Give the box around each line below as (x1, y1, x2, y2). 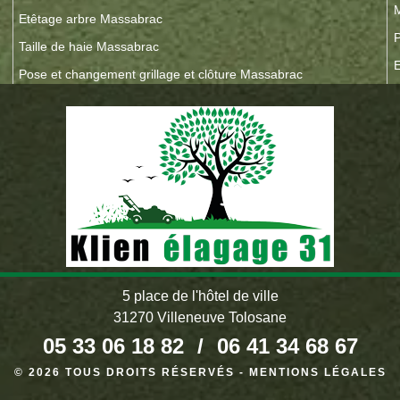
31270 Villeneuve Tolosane (113, 310, 287, 325)
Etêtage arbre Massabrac (19, 12, 163, 26)
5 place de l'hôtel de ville (121, 288, 279, 304)
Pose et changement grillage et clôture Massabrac (19, 67, 304, 81)
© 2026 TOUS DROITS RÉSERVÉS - (13, 366, 249, 379)
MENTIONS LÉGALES (248, 366, 387, 379)
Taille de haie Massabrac (19, 39, 160, 54)
